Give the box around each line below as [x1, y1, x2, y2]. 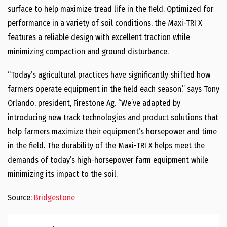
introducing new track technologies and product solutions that [8, 112, 218, 122]
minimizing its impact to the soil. [8, 169, 118, 179]
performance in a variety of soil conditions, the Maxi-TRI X [8, 18, 202, 28]
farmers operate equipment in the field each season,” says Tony [8, 84, 219, 94]
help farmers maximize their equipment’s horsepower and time [8, 127, 217, 136]
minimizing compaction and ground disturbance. [8, 47, 169, 56]
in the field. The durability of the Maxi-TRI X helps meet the [8, 141, 205, 150]
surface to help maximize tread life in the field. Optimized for [8, 4, 213, 14]
